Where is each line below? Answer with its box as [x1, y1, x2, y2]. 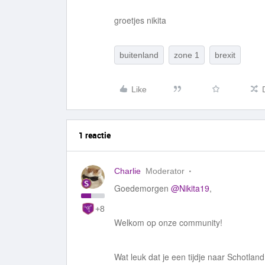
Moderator [146, 166, 185, 176]
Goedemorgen [114, 182, 171, 194]
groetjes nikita [114, 14, 166, 26]
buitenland [119, 50, 159, 60]
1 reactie [79, 130, 111, 141]
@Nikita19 [171, 182, 209, 194]
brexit [215, 50, 235, 60]
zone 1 [174, 50, 199, 60]
